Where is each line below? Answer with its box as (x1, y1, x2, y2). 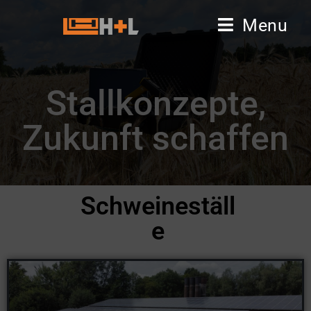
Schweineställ (81, 192, 236, 221)
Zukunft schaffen (22, 117, 289, 158)
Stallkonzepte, (45, 83, 266, 124)
